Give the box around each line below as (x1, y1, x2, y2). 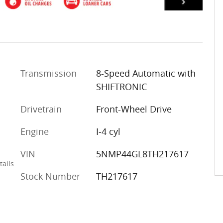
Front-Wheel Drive (96, 103, 172, 115)
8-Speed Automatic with (96, 67, 196, 80)
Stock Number (20, 170, 80, 183)
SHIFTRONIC (96, 81, 147, 93)
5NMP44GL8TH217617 (96, 148, 189, 160)
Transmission (20, 67, 77, 80)
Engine (20, 125, 49, 138)
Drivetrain (20, 103, 62, 115)
